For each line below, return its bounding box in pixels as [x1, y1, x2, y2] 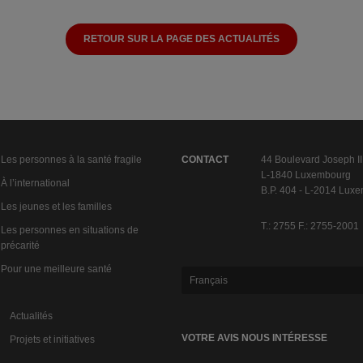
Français [189, 275, 228, 287]
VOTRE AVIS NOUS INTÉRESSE [181, 332, 327, 344]
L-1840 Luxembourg [260, 169, 351, 181]
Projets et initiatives [10, 333, 95, 345]
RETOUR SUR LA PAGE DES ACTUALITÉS [83, 32, 280, 45]
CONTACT [181, 153, 228, 165]
